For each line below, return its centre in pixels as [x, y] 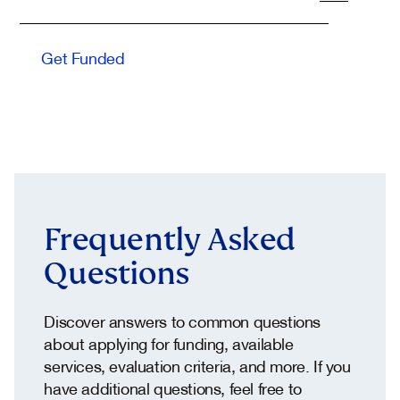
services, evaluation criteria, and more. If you [197, 366]
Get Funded [83, 58]
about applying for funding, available [169, 343]
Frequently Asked [170, 238]
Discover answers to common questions [183, 321]
